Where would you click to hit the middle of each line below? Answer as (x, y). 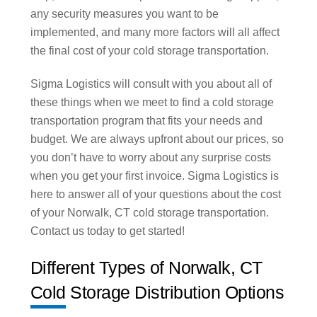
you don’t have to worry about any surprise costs (150, 158)
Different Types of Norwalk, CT (146, 267)
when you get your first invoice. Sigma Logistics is (154, 176)
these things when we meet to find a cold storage (152, 103)
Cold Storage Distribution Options (157, 292)
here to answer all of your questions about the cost (155, 195)
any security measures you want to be (124, 14)
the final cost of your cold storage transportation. (149, 51)
